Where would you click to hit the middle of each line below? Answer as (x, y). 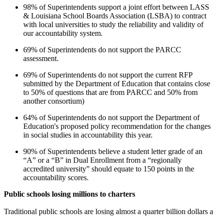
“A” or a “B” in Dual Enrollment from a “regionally (102, 160)
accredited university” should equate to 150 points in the (109, 169)
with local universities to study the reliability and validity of (113, 25)
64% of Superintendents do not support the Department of (111, 118)
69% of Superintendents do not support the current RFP (108, 75)
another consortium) (54, 101)
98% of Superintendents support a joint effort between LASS (116, 7)
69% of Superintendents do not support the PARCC (102, 50)
